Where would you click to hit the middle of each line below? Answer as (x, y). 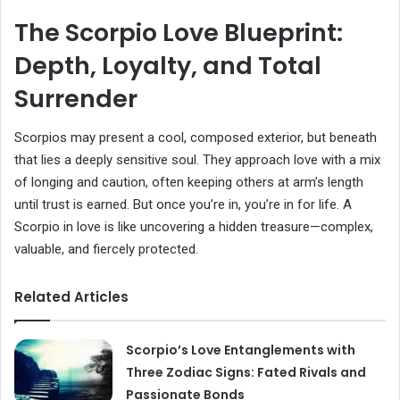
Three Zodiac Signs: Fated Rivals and (246, 373)
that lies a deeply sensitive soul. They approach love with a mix (197, 160)
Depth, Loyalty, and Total (168, 65)
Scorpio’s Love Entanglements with (241, 350)
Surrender (76, 98)
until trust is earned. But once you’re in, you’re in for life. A (183, 205)
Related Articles (71, 297)
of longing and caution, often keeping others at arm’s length (189, 183)
